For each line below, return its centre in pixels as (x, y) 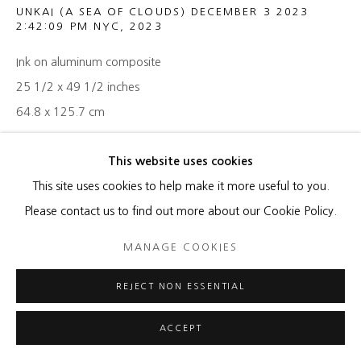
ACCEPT (180, 328)
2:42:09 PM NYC (68, 27)
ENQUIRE (43, 154)
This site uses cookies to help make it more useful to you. (180, 186)
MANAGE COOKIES (180, 247)
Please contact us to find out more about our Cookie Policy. (180, 211)
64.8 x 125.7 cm (60, 112)
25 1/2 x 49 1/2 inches (78, 87)
